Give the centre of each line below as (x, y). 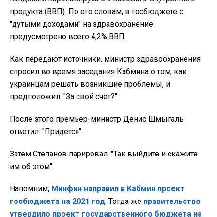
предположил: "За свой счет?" (63, 96)
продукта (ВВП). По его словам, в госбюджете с (96, 11)
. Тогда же (124, 201)
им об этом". (32, 166)
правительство (172, 201)
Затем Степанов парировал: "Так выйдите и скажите (104, 154)
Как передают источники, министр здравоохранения (105, 59)
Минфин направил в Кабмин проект (118, 188)
